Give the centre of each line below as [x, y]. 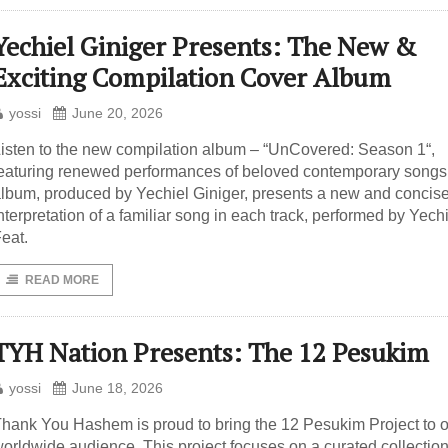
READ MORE [62, 280]
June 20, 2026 [117, 113]
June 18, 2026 [117, 388]
